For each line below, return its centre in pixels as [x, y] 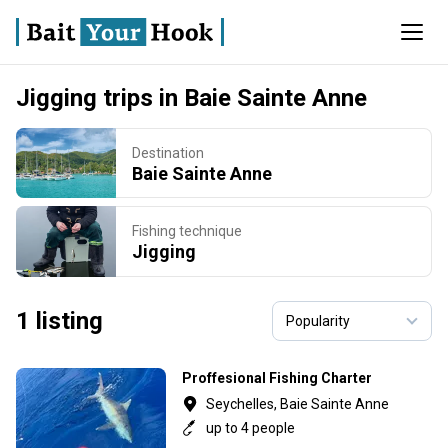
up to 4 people [250, 427]
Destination [168, 152]
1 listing [59, 320]
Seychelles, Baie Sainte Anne [297, 403]
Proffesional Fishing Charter [277, 377]
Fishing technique [187, 230]
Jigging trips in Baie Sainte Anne [191, 98]
